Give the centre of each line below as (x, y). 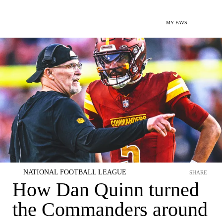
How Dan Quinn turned (106, 190)
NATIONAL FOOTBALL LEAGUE (75, 172)
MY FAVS (177, 23)
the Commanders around (110, 209)
